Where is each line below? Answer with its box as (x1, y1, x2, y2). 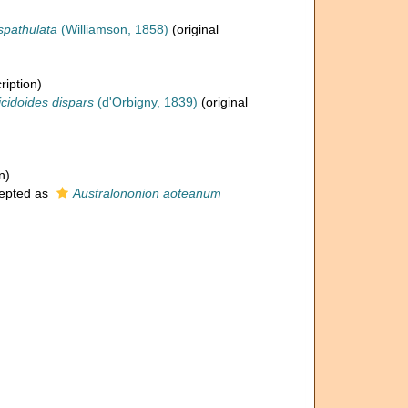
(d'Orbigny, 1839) (94, 95, 198, 109)
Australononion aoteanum (73, 186, 221, 200)
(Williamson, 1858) (57, 22, 168, 36)
